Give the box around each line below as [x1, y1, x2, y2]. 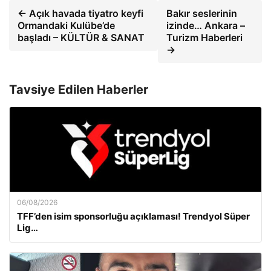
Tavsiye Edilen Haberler [9, 82, 148, 97]
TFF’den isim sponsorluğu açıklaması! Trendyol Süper [17, 210, 250, 222]
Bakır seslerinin [166, 7, 238, 19]
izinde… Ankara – [166, 19, 246, 31]
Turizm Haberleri [166, 31, 243, 44]
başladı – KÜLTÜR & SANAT [18, 31, 145, 44]
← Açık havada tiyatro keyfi [18, 7, 143, 19]
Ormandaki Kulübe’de [18, 19, 115, 31]
